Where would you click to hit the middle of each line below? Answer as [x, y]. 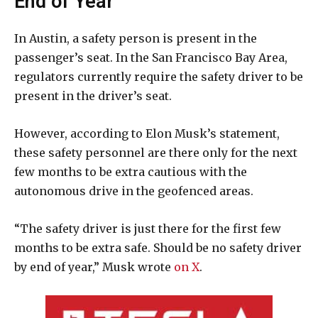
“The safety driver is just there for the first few [148, 229]
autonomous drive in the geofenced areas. [134, 191]
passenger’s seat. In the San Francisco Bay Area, [151, 58]
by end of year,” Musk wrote [94, 267]
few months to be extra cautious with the [131, 172]
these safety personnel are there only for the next [156, 153]
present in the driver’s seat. [93, 96]
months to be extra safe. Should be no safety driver [158, 248]
